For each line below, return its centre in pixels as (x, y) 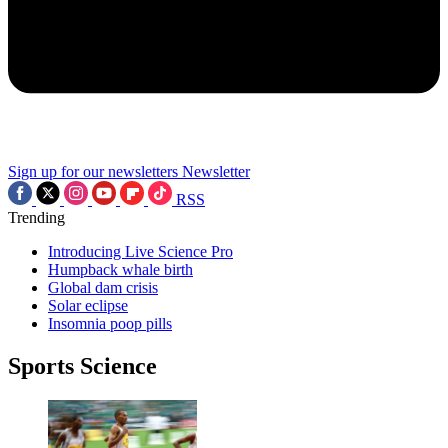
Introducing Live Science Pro (140, 251)
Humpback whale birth (120, 269)
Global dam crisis (103, 287)
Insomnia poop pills (110, 323)
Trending (36, 217)
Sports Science (82, 365)
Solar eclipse (88, 305)
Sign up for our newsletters (93, 171)
